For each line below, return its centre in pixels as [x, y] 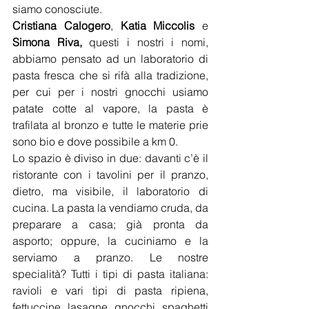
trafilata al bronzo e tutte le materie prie [110, 125]
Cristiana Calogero [61, 26]
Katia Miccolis [161, 26]
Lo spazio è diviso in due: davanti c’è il [110, 158]
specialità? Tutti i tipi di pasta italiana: [110, 274]
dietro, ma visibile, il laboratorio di [110, 191]
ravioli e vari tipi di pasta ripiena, [110, 290]
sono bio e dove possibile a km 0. [95, 141]
